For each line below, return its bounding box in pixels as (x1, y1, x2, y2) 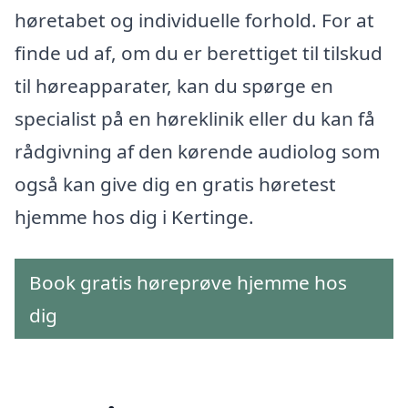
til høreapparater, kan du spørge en (15, 72, 333, 98)
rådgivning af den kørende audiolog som (15, 138, 380, 164)
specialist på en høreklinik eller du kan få (15, 105, 375, 131)
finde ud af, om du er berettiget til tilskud (15, 39, 382, 66)
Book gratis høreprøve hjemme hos (29, 269, 347, 295)
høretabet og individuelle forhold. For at (15, 6, 374, 33)
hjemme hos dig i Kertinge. (15, 203, 254, 229)
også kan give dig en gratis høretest (15, 170, 336, 197)
